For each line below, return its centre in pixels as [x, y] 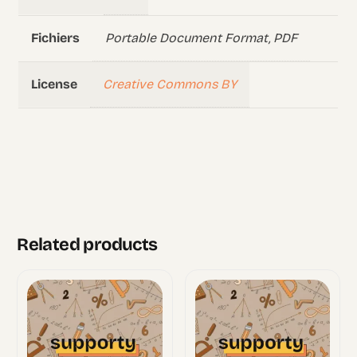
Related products [87, 244]
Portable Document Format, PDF [202, 37]
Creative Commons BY [170, 84]
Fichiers [56, 38]
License [55, 84]
